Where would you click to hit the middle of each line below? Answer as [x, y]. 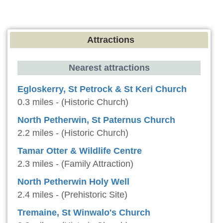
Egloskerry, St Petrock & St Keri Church [102, 89]
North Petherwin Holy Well [73, 182]
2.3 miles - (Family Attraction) [75, 164]
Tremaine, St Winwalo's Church [84, 213]
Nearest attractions [109, 68]
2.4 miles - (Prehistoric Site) [72, 195]
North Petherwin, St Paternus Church [96, 120]
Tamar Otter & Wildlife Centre [80, 151]
